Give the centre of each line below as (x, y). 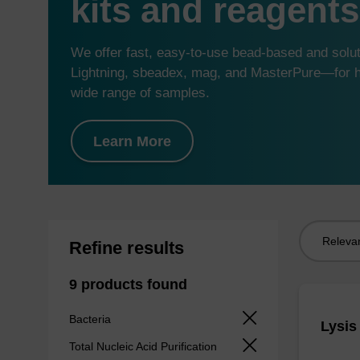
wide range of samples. (140, 93)
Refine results (126, 247)
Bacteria (91, 319)
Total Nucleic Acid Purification (144, 346)
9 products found (128, 284)
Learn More (132, 141)
